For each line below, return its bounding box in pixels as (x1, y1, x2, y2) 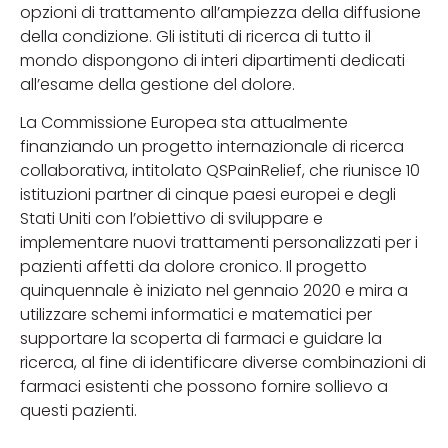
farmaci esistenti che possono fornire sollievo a (20, 375, 388, 399)
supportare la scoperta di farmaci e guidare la (20, 327, 382, 351)
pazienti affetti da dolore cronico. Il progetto (20, 255, 367, 279)
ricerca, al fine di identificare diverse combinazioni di (20, 351, 426, 375)
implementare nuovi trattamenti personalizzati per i (20, 231, 418, 255)
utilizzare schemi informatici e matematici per (20, 303, 372, 327)
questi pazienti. (20, 399, 137, 423)
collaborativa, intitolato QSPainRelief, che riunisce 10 (20, 159, 420, 183)
